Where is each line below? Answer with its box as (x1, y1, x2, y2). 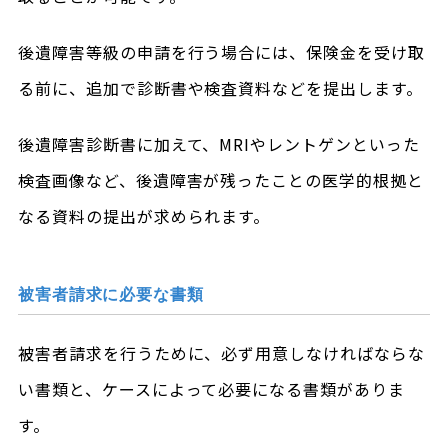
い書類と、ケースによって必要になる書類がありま (17, 376, 406, 401)
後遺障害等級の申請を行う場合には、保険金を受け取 (17, 39, 425, 64)
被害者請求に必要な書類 (17, 285, 204, 303)
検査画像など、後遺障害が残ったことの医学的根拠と (17, 167, 424, 192)
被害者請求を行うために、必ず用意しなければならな (17, 340, 425, 365)
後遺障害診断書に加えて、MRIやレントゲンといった (17, 131, 420, 156)
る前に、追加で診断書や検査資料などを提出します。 (17, 75, 423, 100)
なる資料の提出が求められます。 (17, 203, 271, 228)
